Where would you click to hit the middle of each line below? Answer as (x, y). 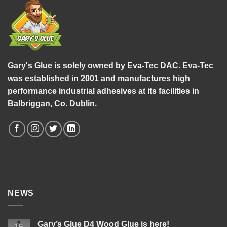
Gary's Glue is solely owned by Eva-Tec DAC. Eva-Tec (110, 66)
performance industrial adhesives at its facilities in (103, 91)
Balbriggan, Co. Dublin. (52, 104)
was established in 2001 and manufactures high (99, 79)
